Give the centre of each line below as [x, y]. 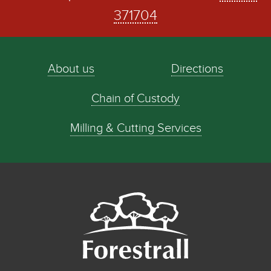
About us [71, 69]
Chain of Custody [135, 99]
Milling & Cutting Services [135, 129]
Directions [197, 69]
